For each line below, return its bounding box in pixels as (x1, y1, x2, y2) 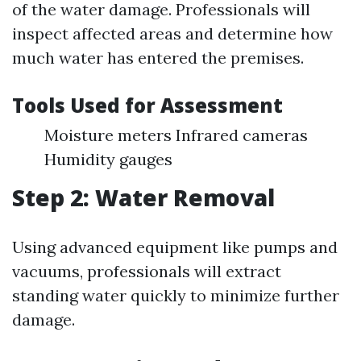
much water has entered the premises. (12, 48, 304, 68)
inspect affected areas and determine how (12, 23, 333, 44)
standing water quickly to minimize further (12, 285, 339, 305)
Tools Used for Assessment (12, 92, 283, 118)
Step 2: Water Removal (12, 182, 275, 213)
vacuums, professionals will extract (12, 261, 281, 281)
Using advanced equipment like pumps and (12, 237, 338, 257)
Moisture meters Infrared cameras (44, 125, 308, 145)
